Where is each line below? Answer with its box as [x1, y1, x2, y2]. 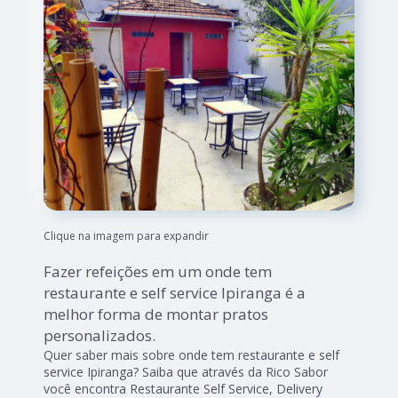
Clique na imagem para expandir [44, 227, 210, 243]
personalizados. [44, 324, 156, 346]
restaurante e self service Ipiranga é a [44, 282, 306, 303]
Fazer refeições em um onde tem [44, 260, 273, 282]
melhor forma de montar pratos [44, 303, 269, 324]
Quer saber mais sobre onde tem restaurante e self [44, 346, 340, 363]
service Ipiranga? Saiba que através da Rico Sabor [44, 362, 329, 380]
